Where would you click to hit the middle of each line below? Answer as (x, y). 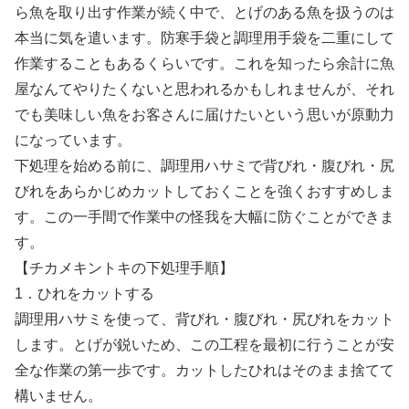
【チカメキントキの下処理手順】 (124, 268)
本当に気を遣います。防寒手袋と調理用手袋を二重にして (204, 38)
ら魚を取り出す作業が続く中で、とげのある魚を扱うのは (204, 13)
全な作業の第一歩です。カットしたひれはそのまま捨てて (204, 371)
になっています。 (73, 141)
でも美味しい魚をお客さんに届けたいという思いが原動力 (204, 115)
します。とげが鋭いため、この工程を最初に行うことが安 (204, 345)
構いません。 (58, 396)
